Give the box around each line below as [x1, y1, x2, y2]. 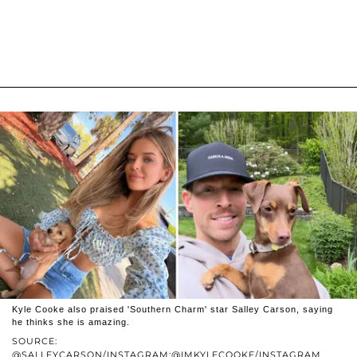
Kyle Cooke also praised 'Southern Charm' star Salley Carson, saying [12, 304, 333, 314]
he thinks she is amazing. [12, 316, 130, 327]
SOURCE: [12, 335, 57, 347]
